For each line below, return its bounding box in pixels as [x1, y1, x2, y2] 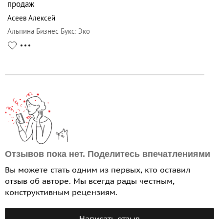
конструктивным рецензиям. [5, 187, 117, 197]
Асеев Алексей [7, 13, 55, 23]
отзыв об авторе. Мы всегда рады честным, [5, 176, 175, 186]
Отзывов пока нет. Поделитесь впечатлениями [5, 149, 210, 159]
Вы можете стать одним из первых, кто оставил [5, 165, 190, 175]
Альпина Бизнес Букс [7, 26, 75, 36]
